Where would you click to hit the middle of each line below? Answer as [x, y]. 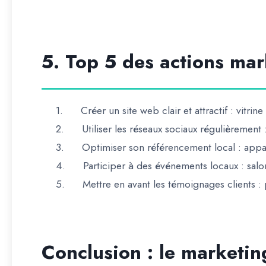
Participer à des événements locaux [161, 166]
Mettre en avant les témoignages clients [169, 184]
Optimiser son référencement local [159, 147]
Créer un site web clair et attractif [154, 110]
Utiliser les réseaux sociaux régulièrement [172, 129]
